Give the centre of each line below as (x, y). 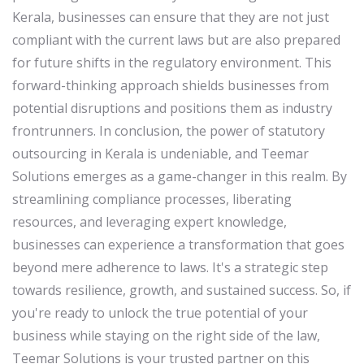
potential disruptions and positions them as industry (172, 108)
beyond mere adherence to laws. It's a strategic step (170, 268)
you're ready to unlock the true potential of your (160, 313)
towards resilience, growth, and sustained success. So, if (182, 290)
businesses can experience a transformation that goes (178, 245)
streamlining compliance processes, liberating (152, 199)
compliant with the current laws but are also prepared (176, 40)
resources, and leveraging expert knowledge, (149, 222)
